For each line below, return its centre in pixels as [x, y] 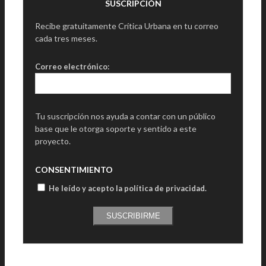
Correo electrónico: [72, 66]
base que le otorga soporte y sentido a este [116, 128]
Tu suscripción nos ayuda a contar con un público [125, 116]
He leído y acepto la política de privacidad [127, 188]
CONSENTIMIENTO [74, 169]
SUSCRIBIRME [133, 216]
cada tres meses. [66, 38]
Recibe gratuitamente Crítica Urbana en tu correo [127, 26]
